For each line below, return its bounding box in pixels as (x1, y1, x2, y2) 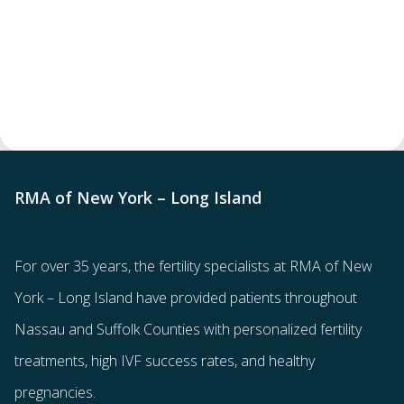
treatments (14, 350, 85, 371)
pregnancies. (14, 381, 96, 402)
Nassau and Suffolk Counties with (14, 318, 234, 339)
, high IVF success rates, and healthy (85, 350, 315, 371)
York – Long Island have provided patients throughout (14, 287, 357, 308)
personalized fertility (234, 318, 362, 339)
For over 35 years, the (14, 255, 159, 276)
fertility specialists (159, 255, 270, 276)
